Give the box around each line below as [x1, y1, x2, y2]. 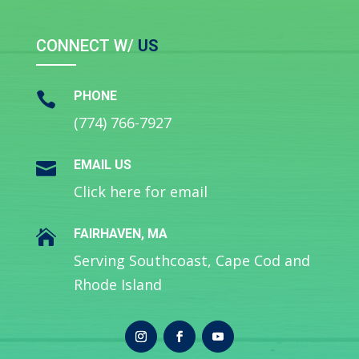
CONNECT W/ [35, 35, 134, 55]
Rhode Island [73, 274, 162, 294]
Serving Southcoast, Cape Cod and [73, 250, 310, 270]
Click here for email [73, 181, 208, 201]
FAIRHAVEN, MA [73, 225, 167, 241]
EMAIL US [73, 156, 131, 172]
